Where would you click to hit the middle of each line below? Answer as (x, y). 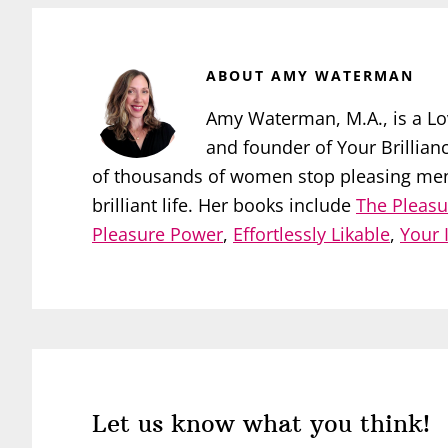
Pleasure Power (157, 233)
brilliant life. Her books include (224, 204)
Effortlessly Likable (311, 233)
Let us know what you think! (261, 422)
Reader (82, 365)
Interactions (118, 401)
